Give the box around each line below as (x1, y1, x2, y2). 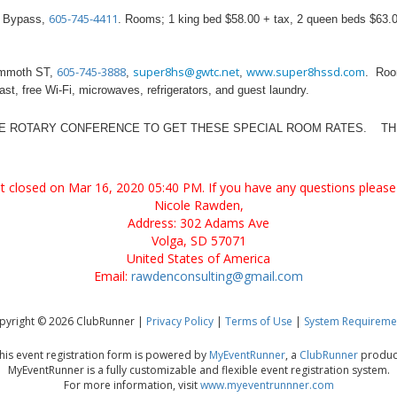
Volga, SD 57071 (151, 232, 246, 249)
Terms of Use (225, 314, 292, 329)
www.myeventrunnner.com (199, 378, 334, 393)
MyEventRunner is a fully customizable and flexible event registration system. (7, 362, 390, 378)
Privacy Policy (146, 314, 214, 329)
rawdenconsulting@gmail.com (131, 268, 303, 284)
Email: (94, 268, 131, 284)
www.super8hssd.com (246, 64, 365, 81)
